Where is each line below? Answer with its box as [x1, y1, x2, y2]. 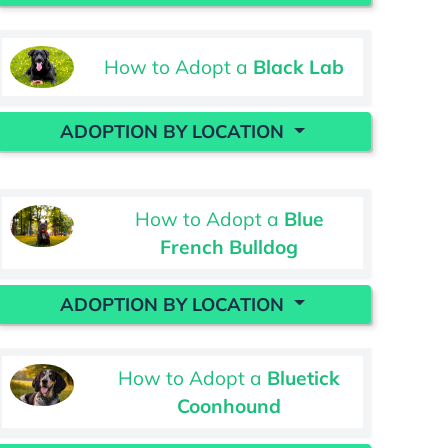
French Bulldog [160, 234, 299, 259]
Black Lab [252, 54, 344, 79]
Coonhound [177, 393, 282, 418]
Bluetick [267, 365, 341, 390]
